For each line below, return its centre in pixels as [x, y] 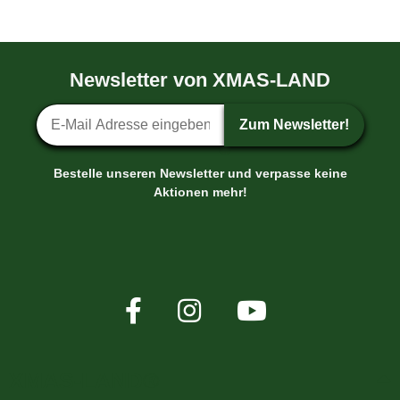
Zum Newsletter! [294, 125]
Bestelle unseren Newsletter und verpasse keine [200, 174]
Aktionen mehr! [200, 192]
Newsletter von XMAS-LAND [200, 79]
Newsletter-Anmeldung [112, 113]
